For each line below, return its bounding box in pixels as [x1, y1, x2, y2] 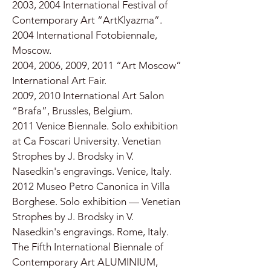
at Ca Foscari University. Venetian [12, 135, 161, 147]
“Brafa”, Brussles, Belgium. [12, 105, 132, 117]
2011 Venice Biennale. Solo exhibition [12, 120, 178, 132]
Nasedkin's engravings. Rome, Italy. [12, 226, 169, 238]
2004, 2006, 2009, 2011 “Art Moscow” [12, 59, 181, 71]
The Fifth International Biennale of [12, 241, 163, 253]
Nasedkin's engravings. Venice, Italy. [12, 165, 172, 177]
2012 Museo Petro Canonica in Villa [12, 180, 170, 192]
